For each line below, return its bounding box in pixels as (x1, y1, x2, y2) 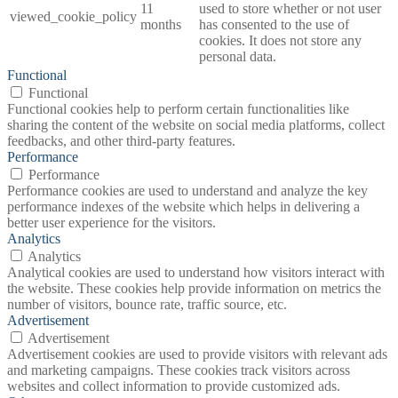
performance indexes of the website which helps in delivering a (7, 198, 360, 214)
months (140, 16, 181, 32)
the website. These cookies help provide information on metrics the (7, 280, 381, 296)
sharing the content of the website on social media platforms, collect (7, 116, 385, 132)
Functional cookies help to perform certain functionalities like (7, 100, 349, 116)
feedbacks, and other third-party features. (7, 132, 235, 148)
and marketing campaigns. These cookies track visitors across (7, 362, 350, 378)
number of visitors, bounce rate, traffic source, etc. (7, 296, 287, 312)
